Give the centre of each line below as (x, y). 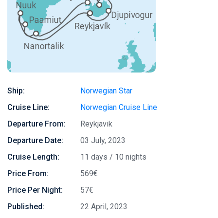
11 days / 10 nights (113, 157)
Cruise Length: (33, 157)
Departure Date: (35, 140)
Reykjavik (96, 124)
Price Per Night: (35, 190)
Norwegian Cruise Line (119, 107)
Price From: (28, 173)
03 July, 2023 (103, 140)
